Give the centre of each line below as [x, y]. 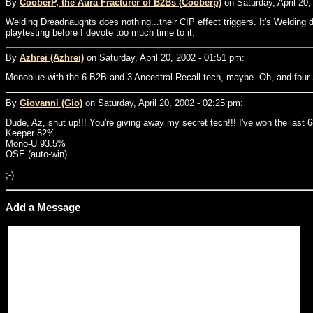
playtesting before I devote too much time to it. [100, 32]
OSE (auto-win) [36, 154]
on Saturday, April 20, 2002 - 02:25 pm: [163, 103]
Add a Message [43, 207]
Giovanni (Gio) [51, 103]
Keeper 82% [30, 133]
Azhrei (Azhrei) [52, 58]
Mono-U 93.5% [36, 143]
